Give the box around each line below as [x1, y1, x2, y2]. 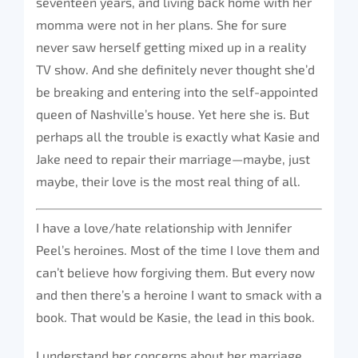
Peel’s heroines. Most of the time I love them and [36, 242, 320, 257]
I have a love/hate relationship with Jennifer [36, 220, 292, 235]
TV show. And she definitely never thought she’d [36, 62, 315, 77]
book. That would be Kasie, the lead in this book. [36, 309, 315, 324]
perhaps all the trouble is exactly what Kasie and [36, 129, 320, 144]
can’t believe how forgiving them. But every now [36, 265, 315, 280]
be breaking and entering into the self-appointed [36, 84, 318, 99]
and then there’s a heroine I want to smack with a [36, 287, 322, 302]
